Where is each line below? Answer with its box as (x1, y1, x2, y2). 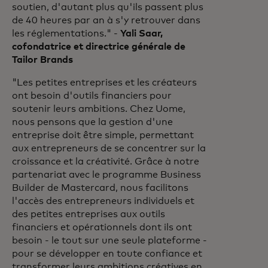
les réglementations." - (12, 29, 120, 38)
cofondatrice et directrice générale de (12, 42, 185, 51)
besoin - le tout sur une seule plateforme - (12, 236, 207, 245)
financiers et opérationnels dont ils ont (12, 223, 192, 232)
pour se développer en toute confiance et (12, 249, 202, 258)
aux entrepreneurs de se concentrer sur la (12, 144, 206, 153)
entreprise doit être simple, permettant (12, 130, 194, 140)
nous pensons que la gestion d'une (12, 117, 173, 127)
